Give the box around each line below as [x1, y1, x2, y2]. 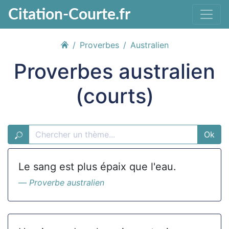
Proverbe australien [29, 177, 104, 188]
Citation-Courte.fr [8, 4, 130, 22]
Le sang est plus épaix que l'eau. [18, 161, 176, 173]
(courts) [75, 83, 154, 108]
